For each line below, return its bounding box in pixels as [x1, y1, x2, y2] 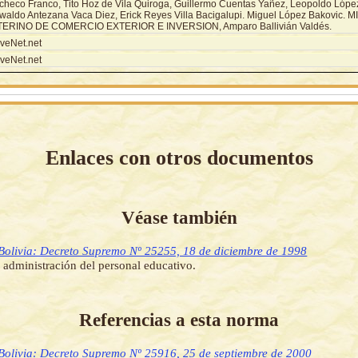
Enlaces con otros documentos [45, 145, 313, 169]
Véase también [121, 206, 237, 228]
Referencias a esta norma [79, 309, 279, 331]
